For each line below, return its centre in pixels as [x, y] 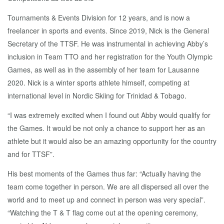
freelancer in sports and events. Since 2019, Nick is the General [108, 31]
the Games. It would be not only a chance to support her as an [106, 128]
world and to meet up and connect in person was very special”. [107, 200]
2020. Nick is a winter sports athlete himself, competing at [98, 83]
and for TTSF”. [31, 154]
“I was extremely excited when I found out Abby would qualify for [109, 115]
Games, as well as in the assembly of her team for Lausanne [103, 70]
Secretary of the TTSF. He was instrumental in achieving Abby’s [108, 44]
